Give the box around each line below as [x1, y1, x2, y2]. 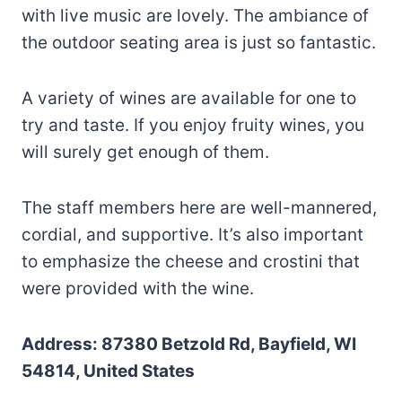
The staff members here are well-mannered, [22, 197, 377, 218]
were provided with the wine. [22, 277, 254, 299]
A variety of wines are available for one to [22, 87, 356, 109]
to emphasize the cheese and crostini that [22, 250, 360, 272]
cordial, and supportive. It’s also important [22, 223, 363, 245]
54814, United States [22, 360, 195, 381]
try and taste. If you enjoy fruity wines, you [22, 114, 364, 135]
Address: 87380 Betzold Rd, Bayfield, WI [22, 333, 356, 354]
